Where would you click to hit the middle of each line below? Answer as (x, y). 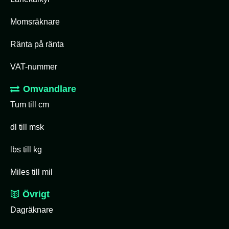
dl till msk (27, 127)
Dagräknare (32, 210)
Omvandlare (50, 89)
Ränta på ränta (37, 44)
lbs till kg (26, 150)
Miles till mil (31, 172)
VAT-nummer (34, 67)
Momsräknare (35, 22)
